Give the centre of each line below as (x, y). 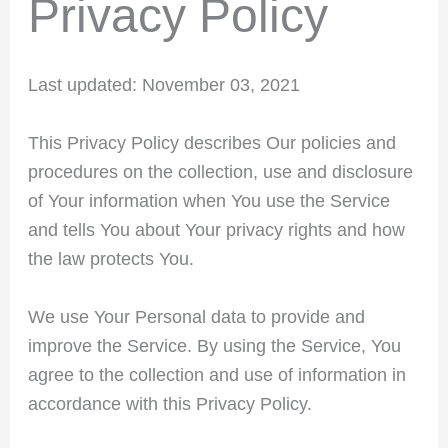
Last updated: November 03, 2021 (163, 85)
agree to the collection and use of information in (216, 374)
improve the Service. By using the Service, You (214, 345)
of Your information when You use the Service (208, 200)
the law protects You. (110, 258)
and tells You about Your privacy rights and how (216, 229)
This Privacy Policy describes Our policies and (211, 142)
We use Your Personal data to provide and (196, 316)
